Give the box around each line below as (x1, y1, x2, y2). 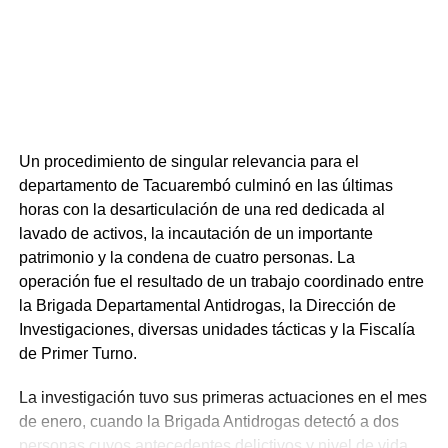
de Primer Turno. (18, 344, 137, 362)
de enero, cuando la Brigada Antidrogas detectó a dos (18, 412, 399, 430)
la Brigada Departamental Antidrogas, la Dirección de (18, 296, 396, 314)
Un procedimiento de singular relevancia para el (18, 152, 359, 170)
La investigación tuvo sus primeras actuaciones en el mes (18, 388, 427, 406)
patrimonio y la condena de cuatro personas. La (18, 248, 355, 266)
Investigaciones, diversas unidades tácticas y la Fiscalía (18, 320, 415, 338)
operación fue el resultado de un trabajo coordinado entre (18, 272, 424, 290)
